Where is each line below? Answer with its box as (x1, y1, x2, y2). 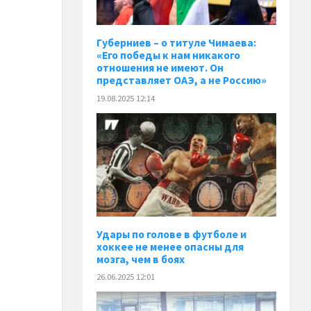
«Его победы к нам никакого (96, 49, 241, 62)
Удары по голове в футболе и (96, 227, 247, 241)
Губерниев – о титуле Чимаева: (96, 36, 257, 50)
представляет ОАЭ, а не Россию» (96, 74, 267, 87)
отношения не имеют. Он (96, 61, 224, 75)
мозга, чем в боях (96, 252, 185, 266)
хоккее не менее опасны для (96, 239, 244, 253)
